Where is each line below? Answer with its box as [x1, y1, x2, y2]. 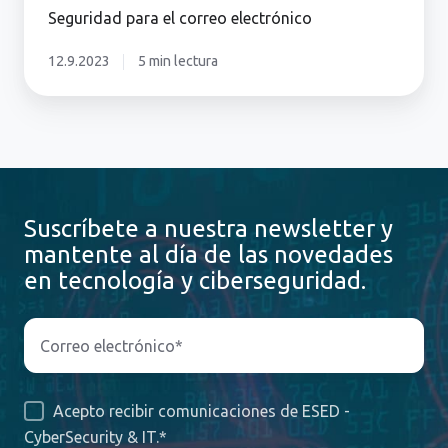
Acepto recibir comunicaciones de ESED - [52, 401, 350, 420]
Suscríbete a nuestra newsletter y [24, 215, 393, 242]
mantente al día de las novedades [24, 241, 393, 268]
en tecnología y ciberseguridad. [24, 267, 366, 294]
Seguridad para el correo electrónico [48, 9, 312, 27]
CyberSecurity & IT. [24, 427, 159, 446]
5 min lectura [137, 53, 218, 69]
